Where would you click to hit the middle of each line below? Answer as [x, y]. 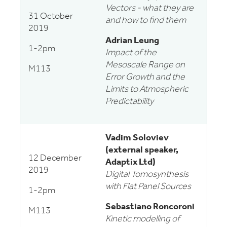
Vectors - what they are [149, 8]
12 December [55, 158]
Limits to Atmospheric [147, 89]
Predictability [129, 102]
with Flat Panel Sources [148, 187]
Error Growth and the [145, 77]
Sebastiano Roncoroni [150, 207]
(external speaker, [142, 150]
